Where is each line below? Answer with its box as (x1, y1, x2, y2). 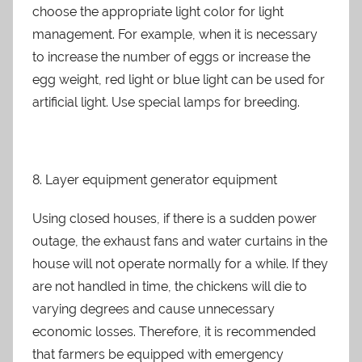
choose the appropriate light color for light (32, 3, 284, 19)
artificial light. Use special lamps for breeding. (32, 94, 300, 110)
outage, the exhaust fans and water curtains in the (32, 233, 327, 249)
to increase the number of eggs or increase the (32, 48, 310, 65)
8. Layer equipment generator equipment (32, 171, 277, 187)
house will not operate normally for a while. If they (32, 255, 328, 271)
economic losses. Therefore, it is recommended (32, 323, 316, 339)
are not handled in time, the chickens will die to (32, 278, 307, 294)
